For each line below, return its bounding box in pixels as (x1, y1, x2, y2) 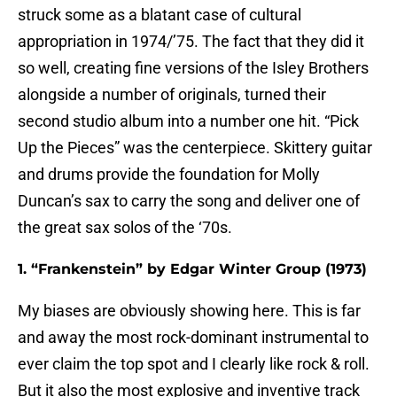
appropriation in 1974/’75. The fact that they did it (18, 32, 364, 51)
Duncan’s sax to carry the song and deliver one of (18, 191, 360, 211)
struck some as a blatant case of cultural (18, 5, 301, 25)
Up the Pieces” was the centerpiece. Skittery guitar (18, 138, 372, 158)
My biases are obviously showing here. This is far (18, 301, 361, 321)
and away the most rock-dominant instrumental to (18, 328, 369, 347)
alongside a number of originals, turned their (18, 85, 326, 105)
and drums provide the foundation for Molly (18, 165, 320, 184)
